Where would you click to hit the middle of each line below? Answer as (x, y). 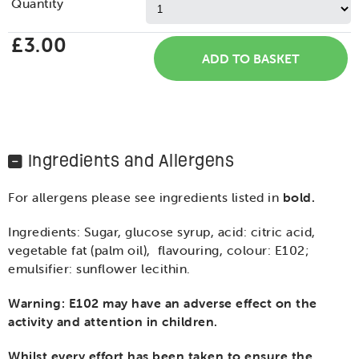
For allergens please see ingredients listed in (143, 198)
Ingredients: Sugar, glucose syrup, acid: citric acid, (162, 232)
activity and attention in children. (113, 322)
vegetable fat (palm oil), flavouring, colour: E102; (158, 250)
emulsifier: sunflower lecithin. (99, 269)
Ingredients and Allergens (131, 161)
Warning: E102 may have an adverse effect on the (163, 303)
